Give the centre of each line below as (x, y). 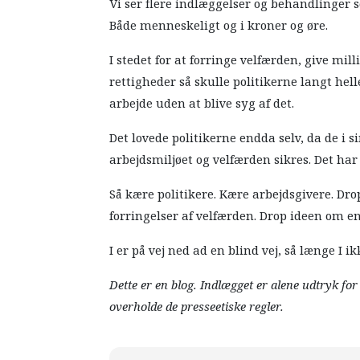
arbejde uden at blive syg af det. (202, 104)
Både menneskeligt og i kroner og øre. (219, 26)
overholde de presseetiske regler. (197, 307)
